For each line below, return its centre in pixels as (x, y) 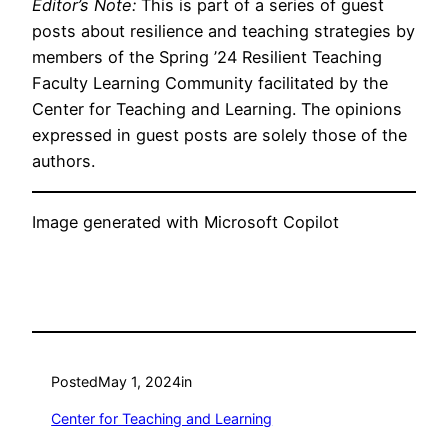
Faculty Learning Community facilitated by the (210, 83)
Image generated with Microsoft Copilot (185, 221)
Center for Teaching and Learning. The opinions (217, 109)
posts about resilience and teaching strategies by (223, 31)
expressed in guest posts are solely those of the (219, 135)
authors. (63, 161)
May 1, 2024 (140, 382)
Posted (75, 382)
